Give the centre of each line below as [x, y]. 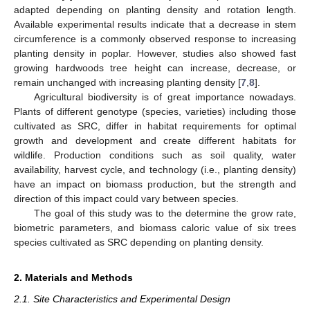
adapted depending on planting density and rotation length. [155, 9]
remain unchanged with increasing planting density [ [127, 82]
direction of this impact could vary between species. [126, 198]
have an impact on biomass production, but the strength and [155, 184]
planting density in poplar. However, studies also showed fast [155, 53]
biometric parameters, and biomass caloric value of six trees [155, 227]
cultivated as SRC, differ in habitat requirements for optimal [155, 126]
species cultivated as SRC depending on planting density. [139, 242]
